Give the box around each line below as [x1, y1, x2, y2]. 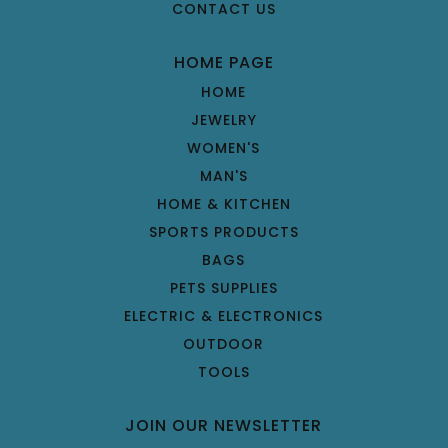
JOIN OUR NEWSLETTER [125, 413, 323, 437]
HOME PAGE [173, 50, 274, 74]
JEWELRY [190, 109, 257, 130]
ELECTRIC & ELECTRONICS [124, 305, 324, 326]
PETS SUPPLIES [169, 277, 278, 298]
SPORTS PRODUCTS [148, 221, 299, 242]
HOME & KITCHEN [156, 193, 291, 214]
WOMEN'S [187, 137, 261, 158]
